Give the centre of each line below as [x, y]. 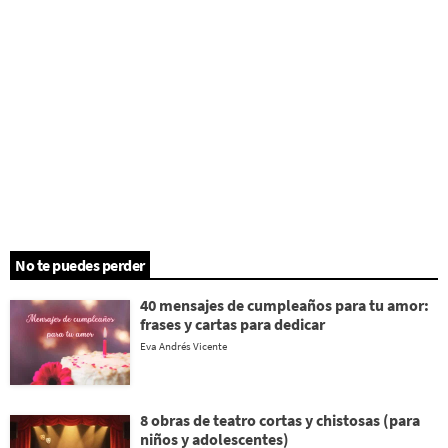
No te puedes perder [80, 265]
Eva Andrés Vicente [183, 346]
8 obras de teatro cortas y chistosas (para [280, 420]
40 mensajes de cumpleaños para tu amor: [284, 305]
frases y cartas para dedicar [232, 324]
